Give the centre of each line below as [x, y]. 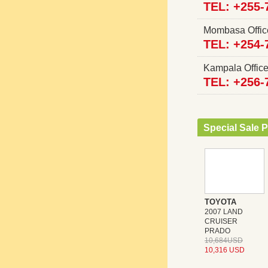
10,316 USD [225, 250]
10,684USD [224, 240]
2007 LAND [224, 211]
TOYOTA [220, 202]
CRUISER [221, 221]
